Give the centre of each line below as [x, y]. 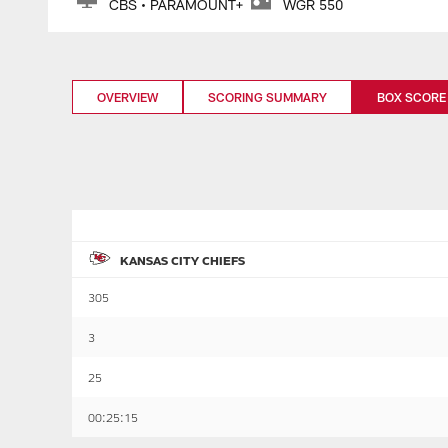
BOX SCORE [411, 97]
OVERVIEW [127, 97]
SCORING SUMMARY [267, 97]
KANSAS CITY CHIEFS [182, 259]
